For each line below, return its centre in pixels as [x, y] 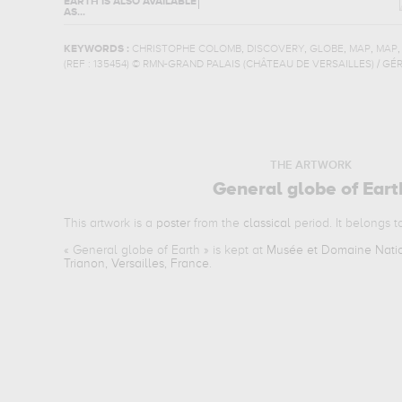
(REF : [78, 65]
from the [217, 223]
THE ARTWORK [310, 166]
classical [267, 223]
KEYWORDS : [97, 49]
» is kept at [234, 250]
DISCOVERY [275, 49]
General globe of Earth [137, 250]
